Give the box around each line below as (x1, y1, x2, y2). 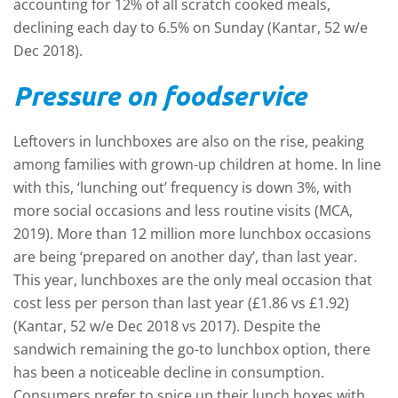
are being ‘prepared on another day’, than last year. (13, 247, 357, 267)
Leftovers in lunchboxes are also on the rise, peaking (13, 131, 364, 151)
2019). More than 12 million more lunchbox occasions (13, 224, 371, 243)
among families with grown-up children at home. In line (13, 155, 381, 174)
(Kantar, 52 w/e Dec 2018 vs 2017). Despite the (13, 316, 321, 336)
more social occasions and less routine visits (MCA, (13, 201, 353, 220)
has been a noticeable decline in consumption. (13, 362, 324, 382)
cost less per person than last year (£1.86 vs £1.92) (13, 293, 349, 313)
